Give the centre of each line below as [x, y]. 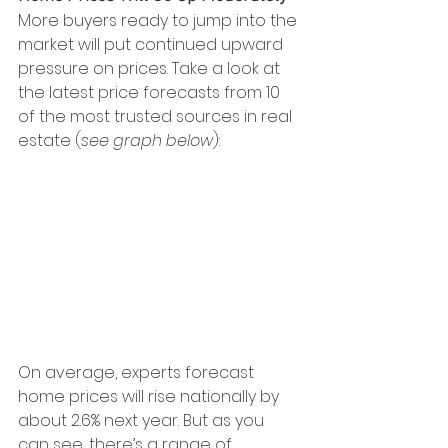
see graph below [147, 140]
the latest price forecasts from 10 [151, 92]
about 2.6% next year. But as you [143, 420]
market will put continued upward [152, 44]
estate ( [49, 140]
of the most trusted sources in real [157, 116]
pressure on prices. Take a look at [151, 68]
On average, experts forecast [138, 372]
